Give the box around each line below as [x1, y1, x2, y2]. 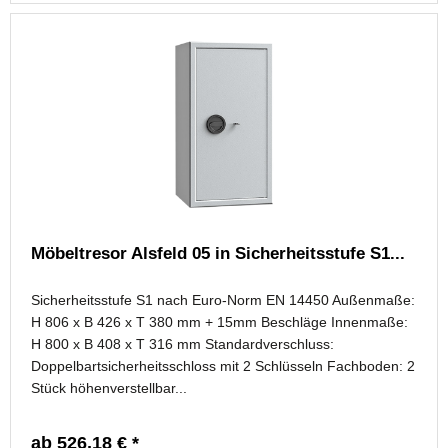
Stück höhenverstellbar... [31, 379, 188, 396]
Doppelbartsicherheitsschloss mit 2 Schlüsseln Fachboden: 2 [31, 357, 416, 374]
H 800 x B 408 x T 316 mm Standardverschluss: [31, 335, 335, 352]
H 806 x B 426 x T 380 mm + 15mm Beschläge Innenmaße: [31, 313, 409, 330]
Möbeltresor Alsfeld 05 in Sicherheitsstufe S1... [31, 243, 406, 263]
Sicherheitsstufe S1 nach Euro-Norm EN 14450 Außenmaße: [31, 291, 416, 308]
